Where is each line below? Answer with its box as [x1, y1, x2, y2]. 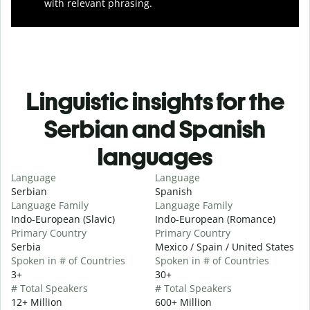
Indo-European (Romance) [155, 212, 275, 226]
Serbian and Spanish [44, 113, 266, 144]
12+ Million [11, 295, 62, 309]
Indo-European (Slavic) [11, 212, 115, 226]
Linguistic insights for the [26, 86, 284, 116]
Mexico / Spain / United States [155, 239, 294, 253]
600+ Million [155, 295, 212, 309]
